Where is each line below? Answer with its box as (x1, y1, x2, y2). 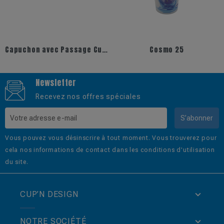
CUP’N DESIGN (20, 189, 78, 199)
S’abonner (180, 114, 213, 122)
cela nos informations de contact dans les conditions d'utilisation (5, 146, 215, 154)
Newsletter (35, 76, 76, 89)
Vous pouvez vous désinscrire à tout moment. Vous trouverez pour (5, 134, 217, 142)
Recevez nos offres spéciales (35, 92, 141, 101)
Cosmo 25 (149, 44, 184, 55)
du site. (5, 158, 28, 166)
